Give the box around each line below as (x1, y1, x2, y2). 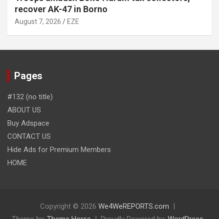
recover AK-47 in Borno (15, 4, 108, 15)
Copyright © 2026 (40, 202, 98, 211)
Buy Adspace (7, 119, 49, 128)
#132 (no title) (7, 92, 53, 102)
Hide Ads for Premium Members (7, 145, 111, 154)
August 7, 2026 (15, 18, 61, 26)
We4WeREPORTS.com (98, 202, 169, 211)
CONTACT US (7, 132, 51, 141)
